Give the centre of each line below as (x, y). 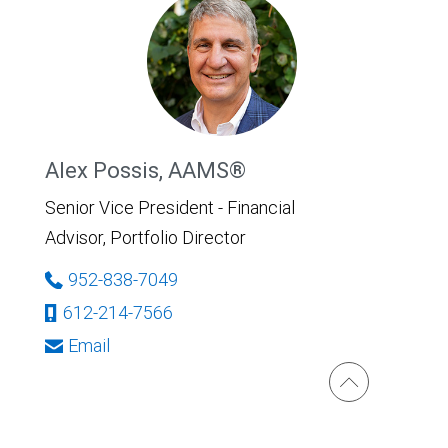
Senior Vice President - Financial (170, 207)
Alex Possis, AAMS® (145, 170)
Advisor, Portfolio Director (145, 237)
